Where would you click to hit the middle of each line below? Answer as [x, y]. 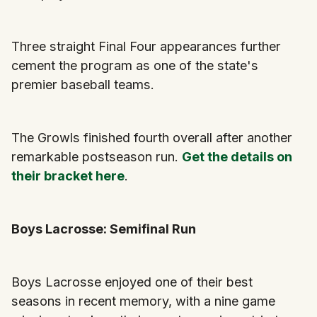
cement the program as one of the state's [135, 65]
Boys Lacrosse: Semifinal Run [104, 229]
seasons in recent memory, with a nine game [143, 301]
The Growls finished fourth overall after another [152, 137]
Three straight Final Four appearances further [146, 46]
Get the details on [237, 156]
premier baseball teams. [83, 84]
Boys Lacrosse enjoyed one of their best [132, 282]
